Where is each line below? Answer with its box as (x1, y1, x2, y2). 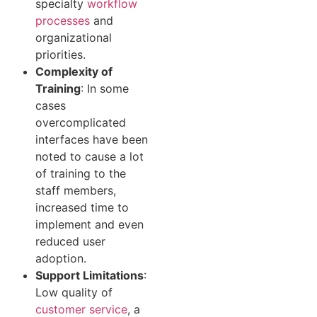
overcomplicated (35, 115, 126, 130)
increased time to (35, 200, 129, 215)
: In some (81, 81, 129, 96)
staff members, (35, 183, 116, 198)
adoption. (35, 251, 86, 266)
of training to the (35, 166, 126, 181)
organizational (35, 30, 112, 45)
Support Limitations (35, 268, 144, 283)
